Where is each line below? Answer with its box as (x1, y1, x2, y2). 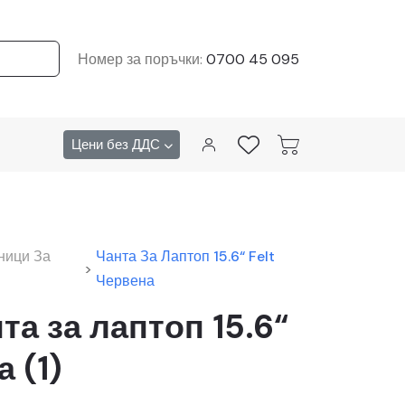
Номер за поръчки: (78, 49, 206, 69)
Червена (96, 271, 155, 290)
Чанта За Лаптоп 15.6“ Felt (96, 247, 276, 266)
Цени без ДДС (71, 136, 164, 154)
